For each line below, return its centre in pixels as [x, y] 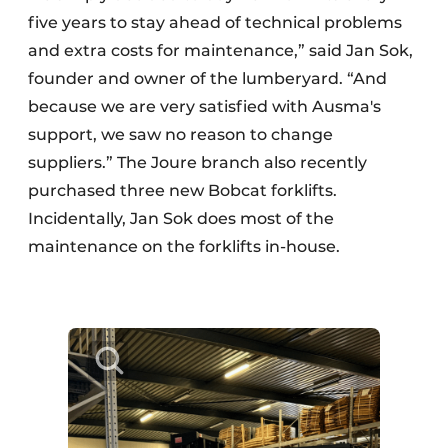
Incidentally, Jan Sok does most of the [181, 219]
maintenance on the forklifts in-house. [184, 247]
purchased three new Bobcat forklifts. [182, 191]
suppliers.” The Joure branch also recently [197, 163]
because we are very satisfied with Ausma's [204, 107]
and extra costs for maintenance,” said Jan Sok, [220, 51]
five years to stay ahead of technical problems [215, 23]
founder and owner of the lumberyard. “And [207, 79]
